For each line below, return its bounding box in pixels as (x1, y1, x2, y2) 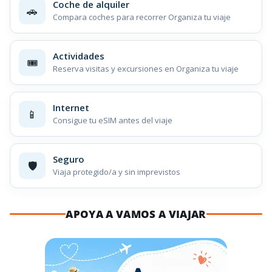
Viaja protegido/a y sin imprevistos (53, 166, 180, 178)
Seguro (53, 153, 84, 166)
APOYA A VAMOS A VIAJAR (66, 206, 206, 221)
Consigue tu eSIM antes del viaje (53, 115, 172, 126)
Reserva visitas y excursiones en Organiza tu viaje (53, 63, 239, 75)
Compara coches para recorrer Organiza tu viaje (53, 12, 231, 23)
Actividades (53, 50, 104, 63)
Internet (53, 101, 89, 114)
